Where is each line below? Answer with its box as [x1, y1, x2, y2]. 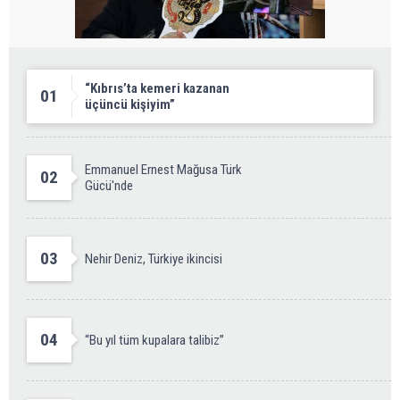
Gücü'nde [85, 177, 133, 194]
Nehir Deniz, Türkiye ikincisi [85, 250, 222, 267]
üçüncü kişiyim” [85, 96, 175, 112]
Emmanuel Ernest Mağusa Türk [85, 161, 242, 178]
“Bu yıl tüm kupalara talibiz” [85, 331, 224, 348]
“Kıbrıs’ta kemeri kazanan [85, 79, 229, 96]
